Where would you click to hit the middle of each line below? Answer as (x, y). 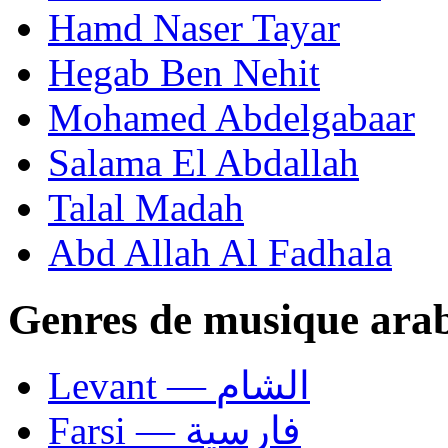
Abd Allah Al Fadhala (220, 252)
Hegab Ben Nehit (184, 72)
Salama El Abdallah (203, 162)
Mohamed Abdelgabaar (231, 117)
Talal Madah (146, 207)
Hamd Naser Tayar (194, 27)
